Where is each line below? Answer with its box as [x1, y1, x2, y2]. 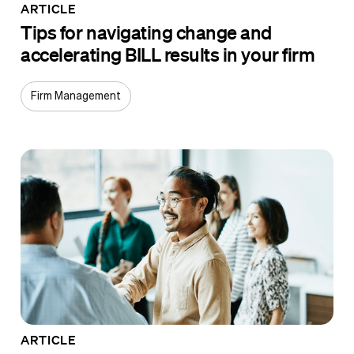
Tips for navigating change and [21, 20, 272, 43]
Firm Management [31, 90, 122, 102]
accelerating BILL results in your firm [21, 42, 318, 66]
